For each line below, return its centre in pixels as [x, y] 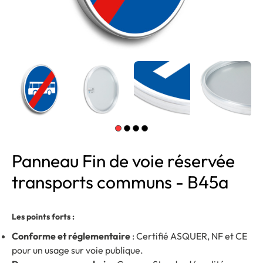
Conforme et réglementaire [71, 236]
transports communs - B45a [120, 182]
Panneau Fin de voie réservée [123, 161]
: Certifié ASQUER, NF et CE [189, 236]
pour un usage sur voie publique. [77, 250]
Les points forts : [43, 217]
